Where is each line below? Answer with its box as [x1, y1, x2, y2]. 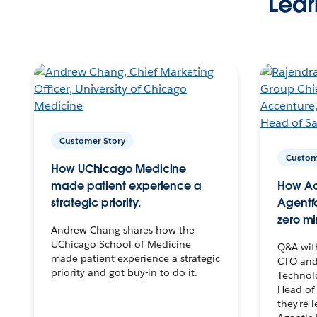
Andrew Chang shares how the [51, 223, 195, 236]
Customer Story [59, 134, 125, 146]
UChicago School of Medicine [51, 237, 191, 250]
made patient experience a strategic [51, 251, 220, 265]
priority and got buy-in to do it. [51, 265, 197, 279]
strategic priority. [51, 195, 141, 210]
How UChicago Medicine [51, 161, 187, 176]
